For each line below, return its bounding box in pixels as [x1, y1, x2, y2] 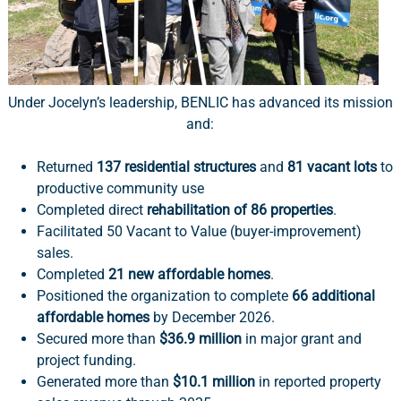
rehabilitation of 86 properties [146, 200, 333, 218]
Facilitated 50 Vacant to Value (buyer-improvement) [36, 222, 362, 240]
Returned [36, 158, 97, 175]
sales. [36, 243, 73, 261]
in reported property [254, 372, 381, 390]
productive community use [36, 179, 204, 197]
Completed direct [36, 200, 147, 218]
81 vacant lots [286, 158, 377, 175]
